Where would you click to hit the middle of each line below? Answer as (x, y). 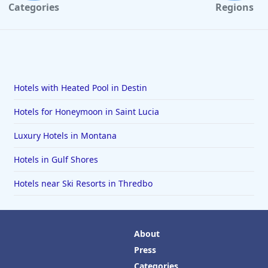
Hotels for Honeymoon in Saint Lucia (86, 112)
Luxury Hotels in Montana (65, 136)
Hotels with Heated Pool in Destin (80, 88)
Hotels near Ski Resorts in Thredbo (83, 184)
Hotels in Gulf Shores (56, 160)
